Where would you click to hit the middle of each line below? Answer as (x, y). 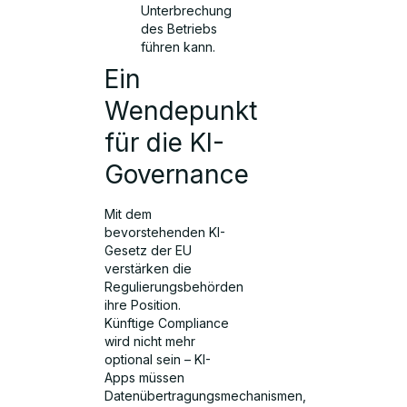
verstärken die (149, 268)
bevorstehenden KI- (165, 232)
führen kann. (179, 46)
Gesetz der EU (149, 250)
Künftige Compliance (167, 323)
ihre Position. (143, 304)
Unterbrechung (187, 10)
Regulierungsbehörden (174, 286)
